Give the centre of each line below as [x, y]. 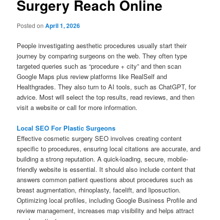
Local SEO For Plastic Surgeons [66, 128]
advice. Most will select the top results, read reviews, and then [106, 97]
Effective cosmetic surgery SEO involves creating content [99, 138]
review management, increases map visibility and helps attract [106, 211]
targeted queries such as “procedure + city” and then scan [99, 66]
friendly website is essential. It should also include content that [106, 169]
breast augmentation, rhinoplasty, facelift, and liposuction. [99, 190]
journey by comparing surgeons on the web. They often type [102, 56]
